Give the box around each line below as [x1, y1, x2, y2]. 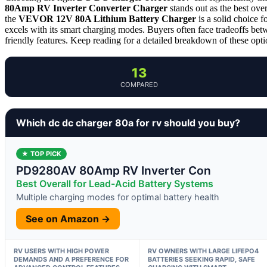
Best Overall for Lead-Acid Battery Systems [16, 177, 213, 190]
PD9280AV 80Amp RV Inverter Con [16, 163, 211, 178]
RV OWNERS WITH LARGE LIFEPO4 [147, 246, 259, 255]
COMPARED [120, 80, 158, 89]
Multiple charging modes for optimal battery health [16, 191, 219, 202]
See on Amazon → [26, 212, 110, 225]
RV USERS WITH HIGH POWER [14, 246, 109, 255]
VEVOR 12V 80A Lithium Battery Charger [18, 13, 196, 24]
